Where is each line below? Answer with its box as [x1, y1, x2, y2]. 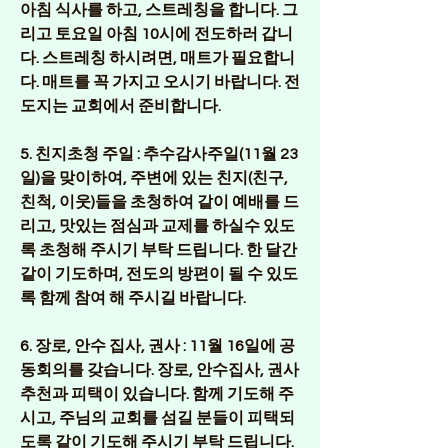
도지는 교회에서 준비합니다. [20, 98, 221, 114]
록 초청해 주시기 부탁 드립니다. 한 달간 [20, 242, 297, 258]
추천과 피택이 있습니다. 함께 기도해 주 [20, 386, 294, 402]
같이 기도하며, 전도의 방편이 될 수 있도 [20, 266, 298, 282]
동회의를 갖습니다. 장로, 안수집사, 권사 [20, 362, 299, 378]
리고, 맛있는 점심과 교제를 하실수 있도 [20, 218, 295, 234]
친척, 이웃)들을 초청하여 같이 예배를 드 [20, 194, 299, 210]
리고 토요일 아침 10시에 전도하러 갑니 [20, 26, 293, 42]
